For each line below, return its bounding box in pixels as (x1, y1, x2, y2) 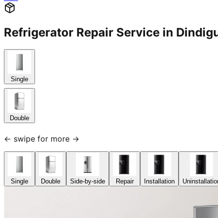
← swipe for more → (4, 134, 79, 144)
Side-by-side (70, 178, 105, 185)
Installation (144, 178, 175, 185)
